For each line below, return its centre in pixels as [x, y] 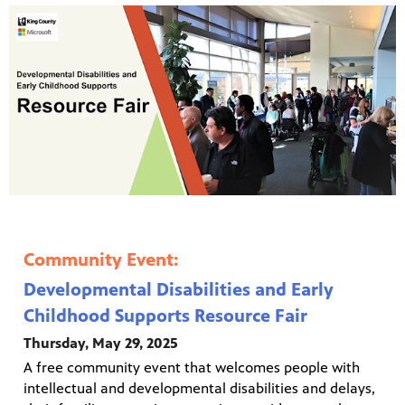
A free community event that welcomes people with [192, 368]
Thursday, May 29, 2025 [101, 344]
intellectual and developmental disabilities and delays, [199, 389]
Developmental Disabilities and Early [179, 290]
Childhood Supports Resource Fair [165, 316]
